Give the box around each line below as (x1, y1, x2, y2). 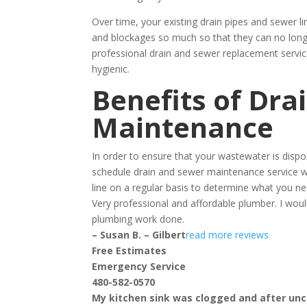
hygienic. (92, 62, 130, 75)
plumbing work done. (92, 212, 185, 225)
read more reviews (186, 228, 269, 241)
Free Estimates (92, 244, 167, 257)
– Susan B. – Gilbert (92, 228, 186, 241)
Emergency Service (92, 260, 186, 273)
